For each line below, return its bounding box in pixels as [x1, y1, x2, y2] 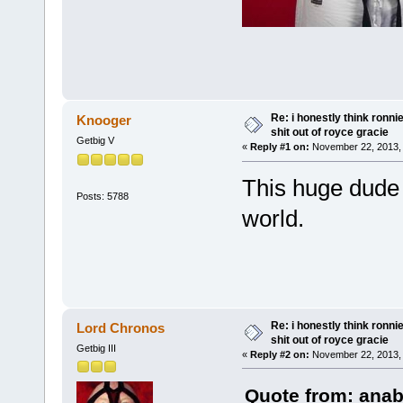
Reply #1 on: [249, 141, 309, 153]
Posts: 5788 [76, 191, 129, 202]
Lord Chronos [76, 319, 166, 336]
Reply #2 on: [249, 348, 309, 360]
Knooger [76, 112, 132, 129]
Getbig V [76, 135, 114, 147]
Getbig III [76, 342, 116, 354]
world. [241, 205, 304, 233]
